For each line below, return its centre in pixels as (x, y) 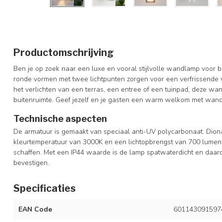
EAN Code (35, 209)
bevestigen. (31, 163)
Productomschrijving (64, 53)
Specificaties (45, 188)
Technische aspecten (60, 118)
